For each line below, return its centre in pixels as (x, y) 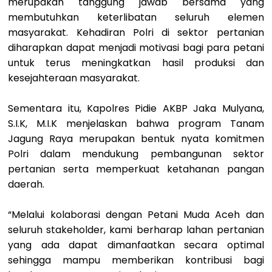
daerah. (26, 184)
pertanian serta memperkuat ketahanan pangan (136, 169)
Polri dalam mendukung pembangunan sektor (136, 154)
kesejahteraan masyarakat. (74, 78)
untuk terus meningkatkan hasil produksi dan (136, 63)
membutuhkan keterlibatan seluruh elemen (136, 17)
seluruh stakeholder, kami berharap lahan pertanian (136, 229)
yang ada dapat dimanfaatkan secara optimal (136, 245)
